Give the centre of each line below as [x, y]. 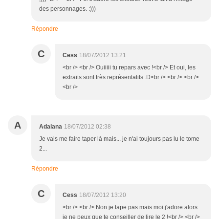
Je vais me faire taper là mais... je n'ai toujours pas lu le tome [119, 139]
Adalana [51, 127]
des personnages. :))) [67, 9]
